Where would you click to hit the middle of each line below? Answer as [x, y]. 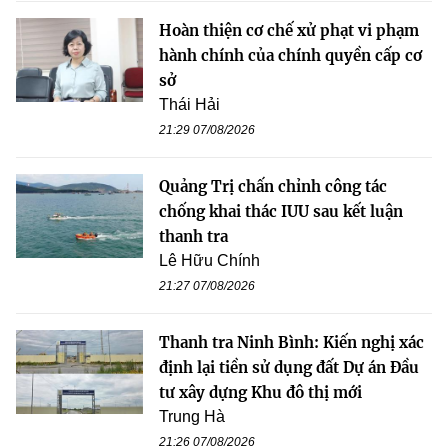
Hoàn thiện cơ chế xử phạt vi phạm [289, 30]
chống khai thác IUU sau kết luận [281, 211]
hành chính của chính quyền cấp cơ [290, 55]
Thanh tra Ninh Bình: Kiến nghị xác [291, 342]
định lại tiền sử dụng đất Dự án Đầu [289, 367]
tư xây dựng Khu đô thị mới [260, 392]
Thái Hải [189, 104]
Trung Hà [192, 416]
